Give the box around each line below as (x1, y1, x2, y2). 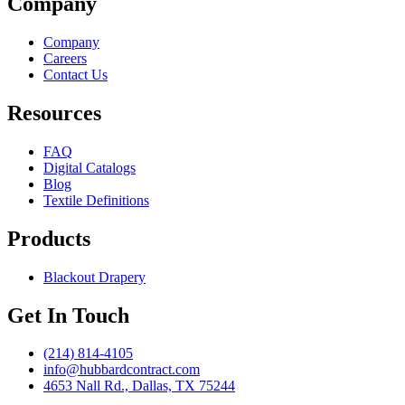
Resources (7, 100, 101, 125)
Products (7, 226, 90, 250)
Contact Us (43, 67, 108, 82)
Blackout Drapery (43, 268, 146, 285)
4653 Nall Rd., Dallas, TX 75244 (43, 378, 235, 394)
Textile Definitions (43, 192, 149, 208)
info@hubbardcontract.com (43, 362, 200, 378)
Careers (43, 51, 87, 66)
